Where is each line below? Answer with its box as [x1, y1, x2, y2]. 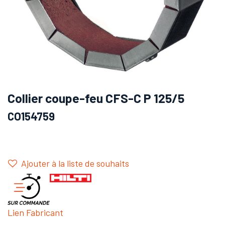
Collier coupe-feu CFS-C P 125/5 [8, 90, 184, 105]
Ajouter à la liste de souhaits [21, 157, 129, 169]
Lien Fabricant [8, 207, 63, 218]
